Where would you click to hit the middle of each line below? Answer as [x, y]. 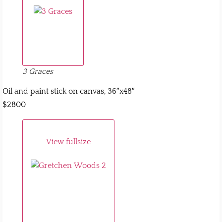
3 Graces [38, 71]
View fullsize [68, 141]
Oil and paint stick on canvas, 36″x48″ [69, 91]
